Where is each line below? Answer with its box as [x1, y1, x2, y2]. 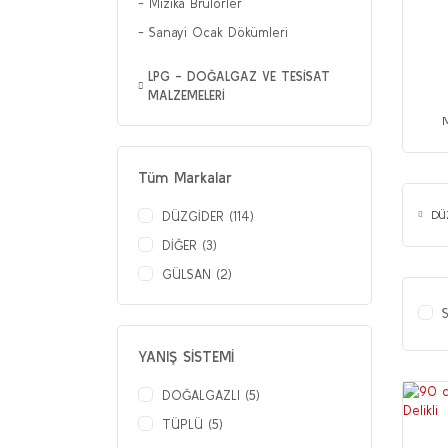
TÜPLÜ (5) [162, 417, 223, 432]
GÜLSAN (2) [162, 267, 232, 282]
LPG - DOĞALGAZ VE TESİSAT [148, 69, 330, 84]
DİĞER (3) [162, 238, 217, 253]
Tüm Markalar [138, 169, 232, 186]
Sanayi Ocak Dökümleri [149, 25, 288, 40]
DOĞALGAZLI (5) [162, 388, 260, 403]
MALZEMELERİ [148, 88, 225, 103]
